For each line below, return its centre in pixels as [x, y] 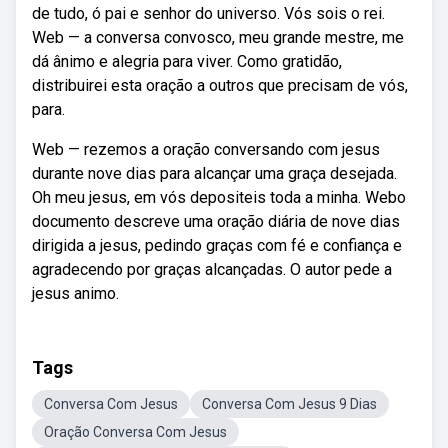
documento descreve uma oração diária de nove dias [216, 221]
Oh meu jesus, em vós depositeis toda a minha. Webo [219, 197]
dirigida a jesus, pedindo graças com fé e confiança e [217, 245]
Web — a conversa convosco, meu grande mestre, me [218, 37]
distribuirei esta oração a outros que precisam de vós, [220, 85]
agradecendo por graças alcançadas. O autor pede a [212, 269]
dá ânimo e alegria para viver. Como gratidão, [187, 61]
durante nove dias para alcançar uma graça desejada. [214, 173]
